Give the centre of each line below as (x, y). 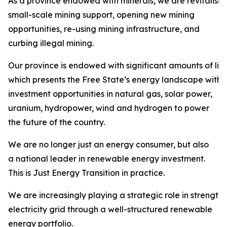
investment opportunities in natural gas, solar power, (110, 94)
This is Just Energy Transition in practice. (86, 173)
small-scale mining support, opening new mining (101, 15)
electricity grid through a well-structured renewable (110, 209)
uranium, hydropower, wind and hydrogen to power (109, 108)
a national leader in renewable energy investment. (107, 159)
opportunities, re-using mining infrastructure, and (104, 29)
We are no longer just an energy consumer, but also (108, 144)
